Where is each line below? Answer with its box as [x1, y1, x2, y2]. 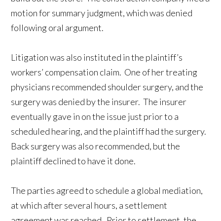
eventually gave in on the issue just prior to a [11, 110, 179, 122]
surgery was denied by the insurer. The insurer [11, 96, 187, 107]
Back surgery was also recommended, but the [11, 140, 181, 151]
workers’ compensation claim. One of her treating [11, 66, 198, 77]
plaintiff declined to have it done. [11, 155, 136, 166]
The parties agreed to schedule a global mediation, [11, 184, 203, 196]
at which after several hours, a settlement [11, 199, 168, 211]
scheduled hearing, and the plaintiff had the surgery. [11, 125, 208, 137]
